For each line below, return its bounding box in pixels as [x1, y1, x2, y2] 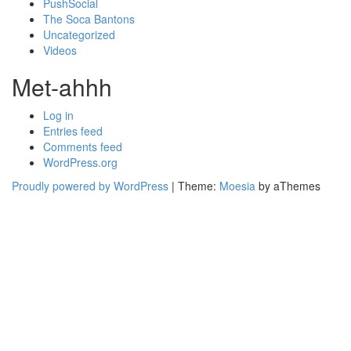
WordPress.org [43, 154, 118, 170]
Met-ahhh [12, 70, 112, 103]
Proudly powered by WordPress [12, 178, 168, 194]
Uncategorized [43, 27, 115, 42]
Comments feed [43, 139, 122, 154]
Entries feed [43, 123, 103, 139]
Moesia [219, 178, 255, 194]
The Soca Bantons [43, 11, 135, 27]
